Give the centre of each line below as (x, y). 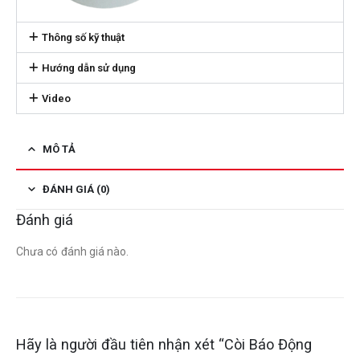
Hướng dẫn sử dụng (88, 67)
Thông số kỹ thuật (83, 37)
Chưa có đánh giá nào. (73, 251)
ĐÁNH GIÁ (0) (76, 189)
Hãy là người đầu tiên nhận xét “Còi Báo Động (164, 345)
